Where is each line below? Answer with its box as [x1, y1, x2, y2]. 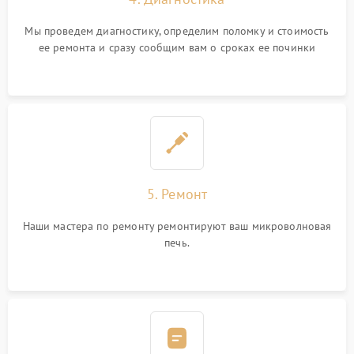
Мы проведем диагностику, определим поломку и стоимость [24, 24, 330, 38]
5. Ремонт [146, 185, 208, 203]
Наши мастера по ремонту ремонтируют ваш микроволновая [22, 219, 332, 233]
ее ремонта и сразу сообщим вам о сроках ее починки [38, 40, 316, 55]
